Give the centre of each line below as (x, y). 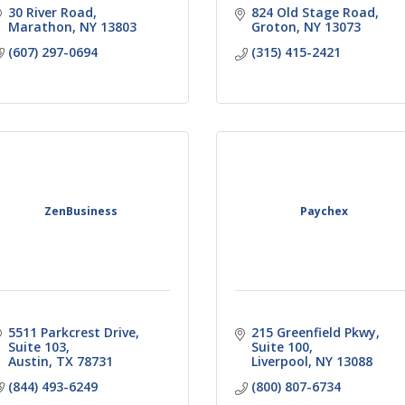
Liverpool (279, 361)
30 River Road (50, 12)
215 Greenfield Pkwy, (315, 332)
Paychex (324, 211)
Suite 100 (280, 346)
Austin (28, 361)
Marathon (40, 26)
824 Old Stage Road (313, 12)
